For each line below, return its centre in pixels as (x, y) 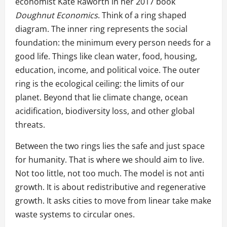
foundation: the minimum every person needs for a (113, 43)
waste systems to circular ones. (75, 215)
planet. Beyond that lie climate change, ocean (102, 98)
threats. (30, 125)
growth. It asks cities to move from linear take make (113, 201)
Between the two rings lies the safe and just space (110, 146)
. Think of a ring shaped (142, 15)
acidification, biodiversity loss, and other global (105, 111)
